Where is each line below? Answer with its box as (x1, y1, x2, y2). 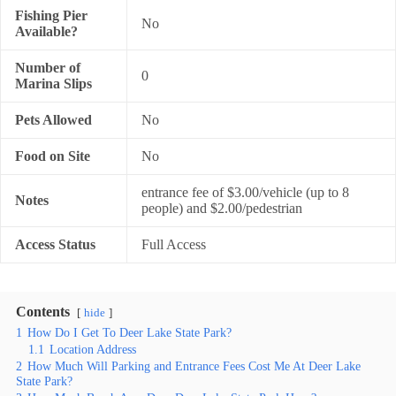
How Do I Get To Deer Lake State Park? (27, 325, 232, 339)
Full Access (141, 237, 206, 252)
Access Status (15, 237, 95, 252)
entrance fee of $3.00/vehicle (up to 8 (141, 185, 349, 200)
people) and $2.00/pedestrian (141, 201, 302, 216)
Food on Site (15, 148, 90, 164)
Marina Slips (15, 76, 92, 91)
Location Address (49, 342, 136, 356)
